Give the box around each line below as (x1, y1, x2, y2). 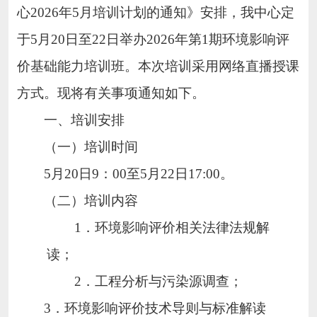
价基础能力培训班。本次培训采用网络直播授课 (16, 58, 299, 74)
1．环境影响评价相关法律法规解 (74, 219, 270, 235)
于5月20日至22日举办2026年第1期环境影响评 (16, 31, 289, 47)
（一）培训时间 (44, 139, 139, 154)
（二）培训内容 (44, 192, 139, 208)
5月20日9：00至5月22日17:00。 (44, 166, 234, 181)
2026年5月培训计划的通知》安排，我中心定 (30, 4, 294, 20)
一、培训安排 (44, 112, 125, 127)
